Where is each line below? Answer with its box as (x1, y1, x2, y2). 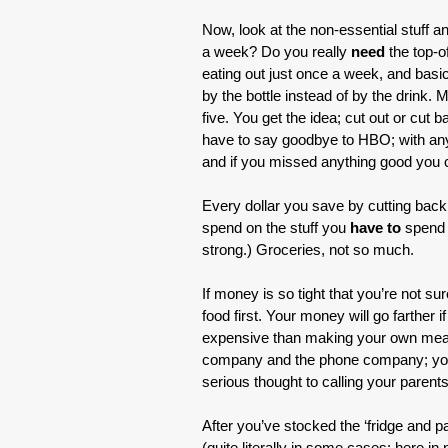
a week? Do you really (202, 43, 351, 60)
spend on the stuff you (202, 219, 350, 236)
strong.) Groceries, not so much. (202, 241, 414, 258)
